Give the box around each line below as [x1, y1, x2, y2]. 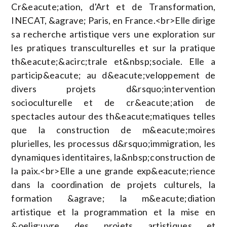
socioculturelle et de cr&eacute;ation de [11, 97, 216, 108]
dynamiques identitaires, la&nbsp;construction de [11, 152, 216, 163]
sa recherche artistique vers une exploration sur [11, 28, 216, 40]
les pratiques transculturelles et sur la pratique [11, 42, 216, 53]
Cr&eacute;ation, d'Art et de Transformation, [11, 1, 216, 12]
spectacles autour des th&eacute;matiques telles [11, 110, 216, 122]
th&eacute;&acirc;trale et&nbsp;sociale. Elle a [11, 56, 216, 67]
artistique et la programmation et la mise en [11, 206, 216, 217]
